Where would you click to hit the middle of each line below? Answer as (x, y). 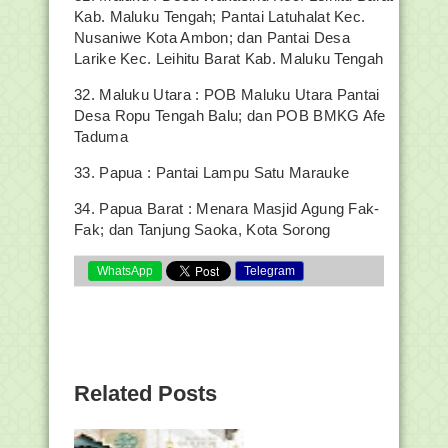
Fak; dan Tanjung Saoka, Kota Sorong (202, 229)
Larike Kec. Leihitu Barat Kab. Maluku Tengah (229, 58)
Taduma (101, 136)
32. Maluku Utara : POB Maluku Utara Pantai (227, 94)
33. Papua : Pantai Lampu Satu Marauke (212, 172)
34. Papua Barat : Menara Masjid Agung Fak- (227, 208)
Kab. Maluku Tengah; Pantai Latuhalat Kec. (220, 16)
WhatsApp (125, 271)
